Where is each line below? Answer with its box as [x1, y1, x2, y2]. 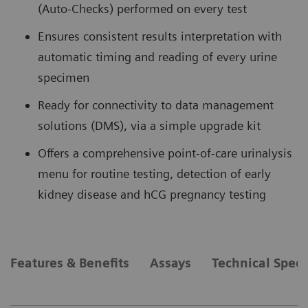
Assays [150, 256, 191, 271]
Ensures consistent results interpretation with [38, 29, 282, 44]
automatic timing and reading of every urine [38, 49, 277, 65]
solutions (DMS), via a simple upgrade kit [38, 118, 261, 133]
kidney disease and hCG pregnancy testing [38, 187, 266, 202]
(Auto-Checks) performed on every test [38, 1, 247, 16]
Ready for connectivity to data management [38, 98, 274, 113]
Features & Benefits [10, 256, 129, 271]
